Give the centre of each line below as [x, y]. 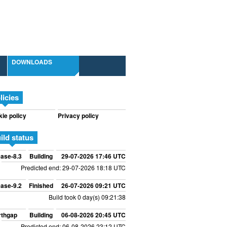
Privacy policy [78, 116]
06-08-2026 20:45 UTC [93, 215]
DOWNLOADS [32, 62]
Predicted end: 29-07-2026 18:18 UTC [73, 167]
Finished [41, 185]
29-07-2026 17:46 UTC [93, 156]
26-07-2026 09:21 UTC [93, 185]
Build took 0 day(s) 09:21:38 [87, 197]
